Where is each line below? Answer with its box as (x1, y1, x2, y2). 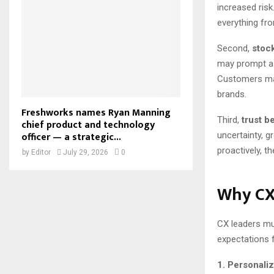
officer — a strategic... (21, 128, 121, 146)
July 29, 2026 (63, 147, 108, 157)
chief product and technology (21, 116, 155, 133)
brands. (217, 88, 246, 100)
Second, (217, 42, 252, 54)
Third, (217, 114, 242, 125)
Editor (31, 147, 51, 157)
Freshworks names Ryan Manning (21, 104, 171, 121)
